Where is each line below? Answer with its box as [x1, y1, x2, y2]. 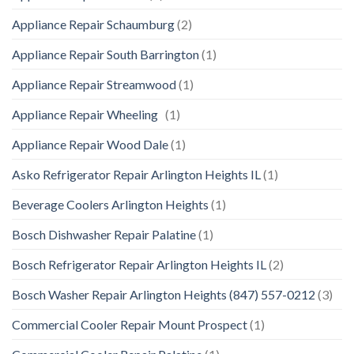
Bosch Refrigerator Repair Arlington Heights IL [12, 257, 266, 273]
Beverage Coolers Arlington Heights [12, 197, 209, 213]
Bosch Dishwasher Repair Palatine [12, 227, 196, 243]
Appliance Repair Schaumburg [12, 17, 175, 32]
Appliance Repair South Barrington [12, 47, 199, 62]
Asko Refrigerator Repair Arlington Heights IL [12, 167, 261, 183]
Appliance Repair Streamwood [12, 77, 176, 92]
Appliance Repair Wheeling [12, 107, 163, 122]
